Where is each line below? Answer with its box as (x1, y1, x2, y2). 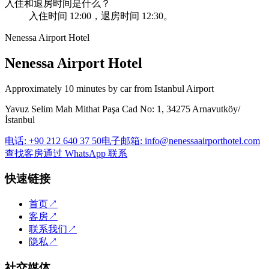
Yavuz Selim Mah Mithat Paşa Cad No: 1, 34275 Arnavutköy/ (5, 103, 240, 114)
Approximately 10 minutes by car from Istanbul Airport (5, 83, 214, 94)
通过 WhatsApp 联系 (43, 148, 127, 159)
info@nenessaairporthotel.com (145, 135, 260, 146)
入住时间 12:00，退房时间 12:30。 (29, 10, 173, 21)
